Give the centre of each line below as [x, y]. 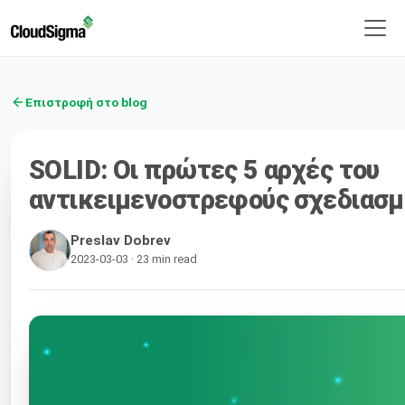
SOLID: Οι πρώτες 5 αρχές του [204, 170]
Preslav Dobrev [121, 240]
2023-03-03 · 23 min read [134, 259]
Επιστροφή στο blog [86, 102]
